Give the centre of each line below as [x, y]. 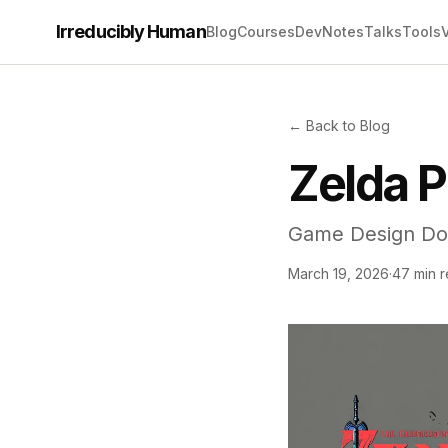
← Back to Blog [339, 125]
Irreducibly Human [131, 31]
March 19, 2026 [338, 273]
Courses [265, 31]
